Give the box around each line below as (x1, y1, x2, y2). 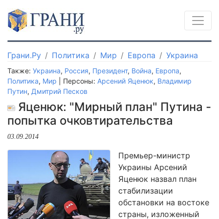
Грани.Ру (7, 50, 41, 60)
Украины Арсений (118, 162, 187, 172)
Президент (92, 66, 128, 75)
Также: (7, 66, 33, 75)
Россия (65, 66, 88, 75)
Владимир (157, 77, 192, 85)
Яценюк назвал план (118, 174, 197, 184)
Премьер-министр (118, 151, 190, 160)
